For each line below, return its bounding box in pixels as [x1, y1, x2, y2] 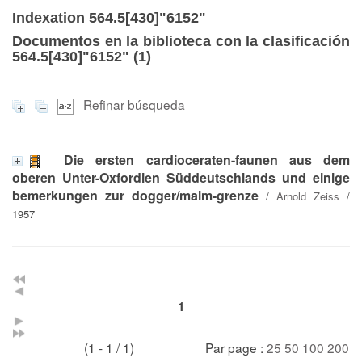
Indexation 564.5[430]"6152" [12, 10, 206, 26]
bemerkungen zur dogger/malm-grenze [12, 185, 259, 204]
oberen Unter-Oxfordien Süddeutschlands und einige [12, 167, 350, 187]
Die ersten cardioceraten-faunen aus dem [64, 149, 351, 169]
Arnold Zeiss [276, 187, 339, 204]
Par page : [205, 338, 267, 356]
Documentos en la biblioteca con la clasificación [12, 33, 350, 49]
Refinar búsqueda [83, 95, 185, 113]
